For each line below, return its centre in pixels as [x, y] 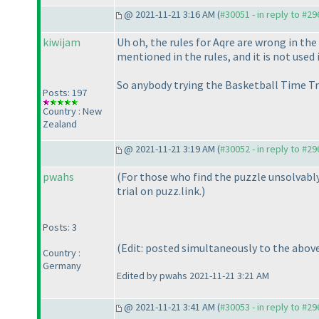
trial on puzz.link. [159, 191]
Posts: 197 [65, 93]
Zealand [60, 124]
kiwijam [62, 42]
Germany [62, 266]
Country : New [72, 111]
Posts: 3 [60, 228]
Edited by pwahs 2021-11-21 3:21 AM [193, 276]
